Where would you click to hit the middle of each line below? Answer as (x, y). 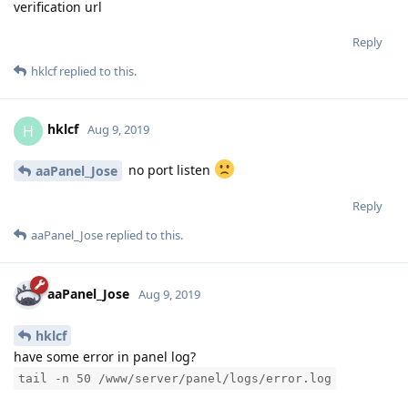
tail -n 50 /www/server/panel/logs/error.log (175, 379)
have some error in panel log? (105, 357)
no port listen (169, 170)
